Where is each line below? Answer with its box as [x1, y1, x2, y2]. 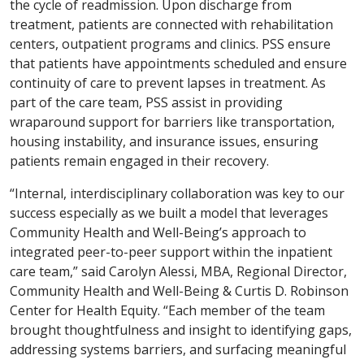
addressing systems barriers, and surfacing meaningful [10, 340, 346, 359]
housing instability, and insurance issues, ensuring [10, 132, 318, 151]
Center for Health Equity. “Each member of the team [10, 301, 325, 320]
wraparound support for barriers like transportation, [10, 113, 335, 132]
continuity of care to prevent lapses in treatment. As [10, 74, 326, 93]
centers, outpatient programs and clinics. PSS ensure [10, 35, 331, 54]
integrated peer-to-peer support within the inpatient [10, 243, 332, 262]
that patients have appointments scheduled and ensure [10, 54, 347, 73]
